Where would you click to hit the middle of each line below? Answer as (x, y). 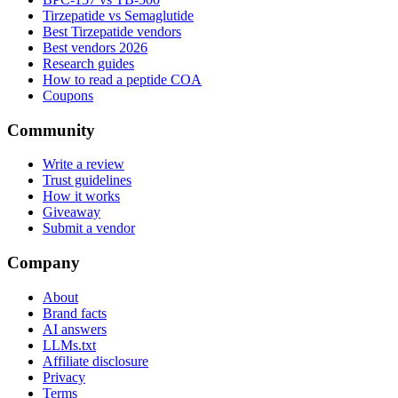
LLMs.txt (69, 345)
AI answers (75, 329)
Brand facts (75, 313)
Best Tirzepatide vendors (112, 31)
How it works (81, 196)
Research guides (88, 63)
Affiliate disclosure (96, 361)
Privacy (64, 377)
